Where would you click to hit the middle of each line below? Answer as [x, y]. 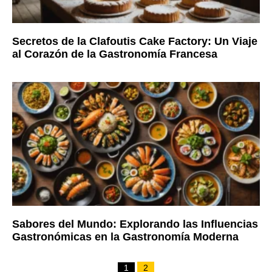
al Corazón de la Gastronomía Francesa [115, 54]
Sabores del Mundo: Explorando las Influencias [135, 224]
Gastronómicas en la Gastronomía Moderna [125, 236]
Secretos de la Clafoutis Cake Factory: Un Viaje [135, 41]
